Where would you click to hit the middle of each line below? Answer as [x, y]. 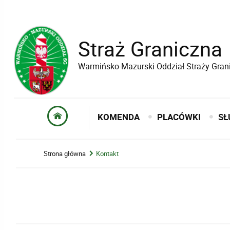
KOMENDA [119, 117]
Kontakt [107, 153]
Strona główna [65, 153]
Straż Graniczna [150, 49]
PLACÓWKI [179, 117]
